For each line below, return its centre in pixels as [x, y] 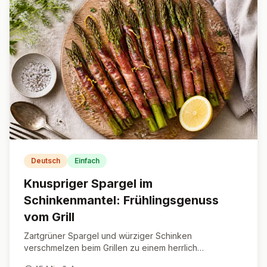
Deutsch [46, 161]
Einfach [87, 161]
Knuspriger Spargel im [88, 184]
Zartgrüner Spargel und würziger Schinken [108, 236]
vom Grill [49, 217]
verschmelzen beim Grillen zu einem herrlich [111, 248]
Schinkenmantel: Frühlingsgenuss [121, 200]
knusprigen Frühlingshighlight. [82, 260]
